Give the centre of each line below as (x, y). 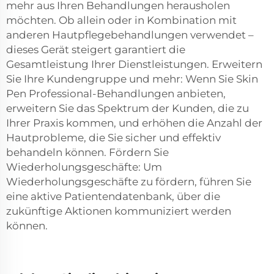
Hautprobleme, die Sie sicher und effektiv (113, 138)
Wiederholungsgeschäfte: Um (84, 167)
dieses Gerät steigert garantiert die (96, 50)
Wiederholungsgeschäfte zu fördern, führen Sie (129, 182)
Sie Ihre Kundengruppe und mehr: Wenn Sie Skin (132, 79)
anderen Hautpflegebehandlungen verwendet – (130, 35)
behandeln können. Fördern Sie (87, 153)
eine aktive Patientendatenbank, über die (113, 197)
